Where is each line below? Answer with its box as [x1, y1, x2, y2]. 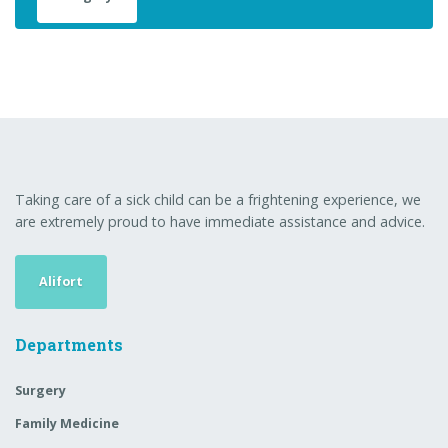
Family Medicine [15, 415, 119, 433]
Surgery [15, 381, 66, 399]
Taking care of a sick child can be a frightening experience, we [15, 190, 421, 210]
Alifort [39, 272, 84, 290]
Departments [15, 334, 123, 356]
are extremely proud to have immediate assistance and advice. [15, 212, 425, 232]
